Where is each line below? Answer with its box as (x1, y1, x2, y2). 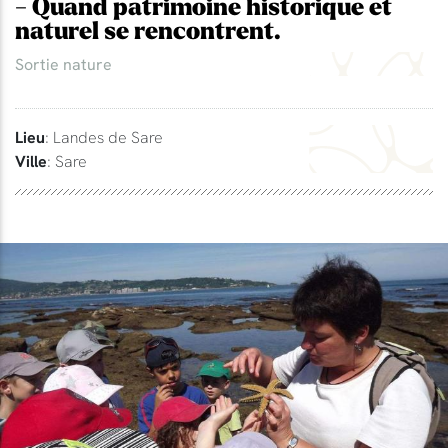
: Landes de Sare (45, 126, 163, 147)
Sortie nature (15, 53, 112, 74)
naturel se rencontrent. (15, 14, 281, 48)
